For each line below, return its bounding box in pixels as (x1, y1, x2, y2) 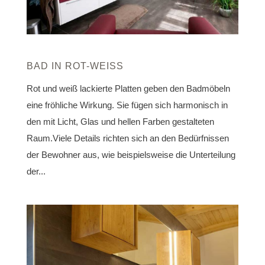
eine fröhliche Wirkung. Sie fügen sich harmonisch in (26, 99, 228, 110)
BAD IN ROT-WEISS (26, 60, 117, 71)
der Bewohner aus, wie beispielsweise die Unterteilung (26, 149, 235, 160)
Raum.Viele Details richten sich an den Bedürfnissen (26, 132, 229, 143)
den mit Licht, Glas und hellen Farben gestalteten (26, 116, 214, 127)
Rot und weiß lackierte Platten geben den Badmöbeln (26, 83, 230, 93)
